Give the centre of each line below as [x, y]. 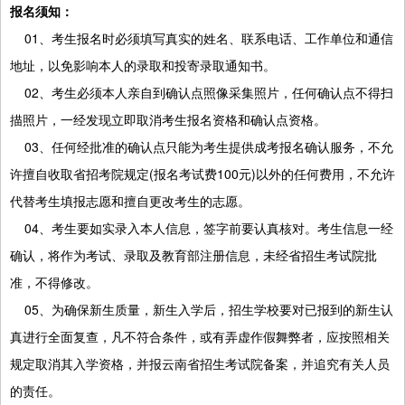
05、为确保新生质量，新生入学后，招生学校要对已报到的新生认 [202, 309]
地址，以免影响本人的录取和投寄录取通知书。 [143, 65]
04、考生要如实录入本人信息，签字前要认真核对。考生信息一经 [202, 227]
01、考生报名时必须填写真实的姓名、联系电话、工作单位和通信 [202, 38]
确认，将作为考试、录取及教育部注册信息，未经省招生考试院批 [193, 254]
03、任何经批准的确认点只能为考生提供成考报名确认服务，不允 [202, 146]
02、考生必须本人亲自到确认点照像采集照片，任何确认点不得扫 [202, 92]
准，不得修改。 [54, 282]
